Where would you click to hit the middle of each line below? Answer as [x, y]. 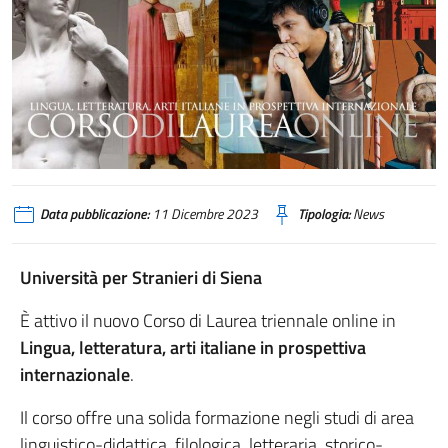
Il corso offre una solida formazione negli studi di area [217, 418]
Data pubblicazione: [94, 214]
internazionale [75, 375]
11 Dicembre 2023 [203, 214]
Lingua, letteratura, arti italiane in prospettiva [193, 348]
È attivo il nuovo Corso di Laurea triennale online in [208, 321]
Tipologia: [324, 214]
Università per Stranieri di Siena [141, 278]
